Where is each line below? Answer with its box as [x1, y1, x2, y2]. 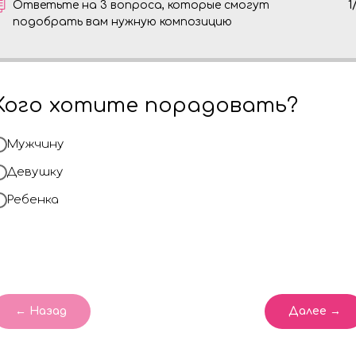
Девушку [7, 165, 64, 179]
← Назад [15, 305, 67, 318]
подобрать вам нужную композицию [13, 16, 232, 28]
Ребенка [7, 193, 59, 207]
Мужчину [7, 137, 64, 151]
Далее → [288, 305, 341, 318]
